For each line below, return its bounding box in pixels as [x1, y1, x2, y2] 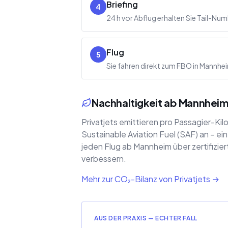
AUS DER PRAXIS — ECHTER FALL [94, 214, 197, 222]
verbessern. [81, 153, 126, 164]
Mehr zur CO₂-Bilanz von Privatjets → [81, 174, 219, 184]
